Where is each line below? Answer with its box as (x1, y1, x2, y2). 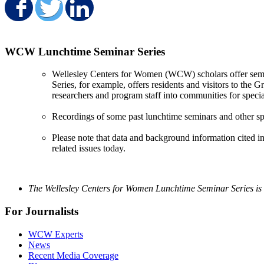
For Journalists (5, 205, 78, 218)
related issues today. (52, 143, 126, 154)
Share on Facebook (43, 4, 174, 21)
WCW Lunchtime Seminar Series (5, 45, 165, 58)
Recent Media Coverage (28, 250, 118, 260)
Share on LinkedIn (104, 4, 226, 21)
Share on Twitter (73, 4, 184, 21)
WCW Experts (28, 229, 83, 239)
